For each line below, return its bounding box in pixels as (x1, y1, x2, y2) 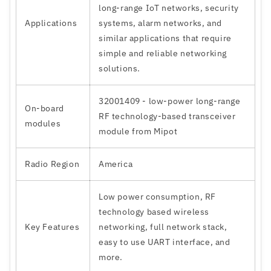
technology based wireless (99, 206, 210, 218)
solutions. (99, 63, 140, 74)
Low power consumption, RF (99, 191, 217, 203)
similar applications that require (99, 33, 232, 44)
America (99, 158, 133, 170)
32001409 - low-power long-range (99, 96, 241, 107)
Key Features (25, 221, 80, 233)
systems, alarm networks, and (99, 18, 222, 29)
